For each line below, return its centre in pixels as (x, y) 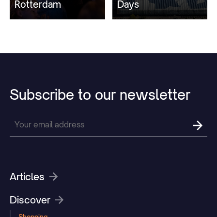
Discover (30, 200)
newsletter (155, 95)
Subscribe (42, 95)
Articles (27, 177)
